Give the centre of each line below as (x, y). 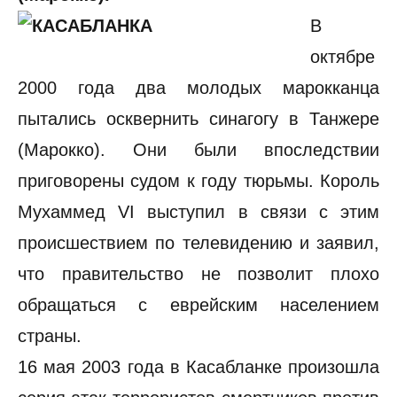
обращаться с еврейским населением (198, 305)
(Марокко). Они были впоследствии (198, 150)
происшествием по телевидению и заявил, (198, 243)
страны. (50, 336)
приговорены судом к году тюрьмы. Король (198, 181)
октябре (343, 57)
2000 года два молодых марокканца (198, 88)
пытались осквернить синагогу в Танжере (198, 119)
